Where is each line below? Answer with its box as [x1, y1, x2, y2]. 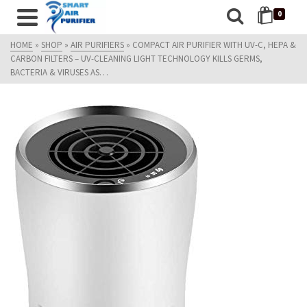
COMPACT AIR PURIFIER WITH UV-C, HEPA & [132, 39, 296, 51]
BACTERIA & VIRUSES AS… [10, 66, 108, 78]
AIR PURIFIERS [71, 39, 124, 51]
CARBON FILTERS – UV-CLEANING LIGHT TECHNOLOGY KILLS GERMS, [10, 53, 262, 64]
